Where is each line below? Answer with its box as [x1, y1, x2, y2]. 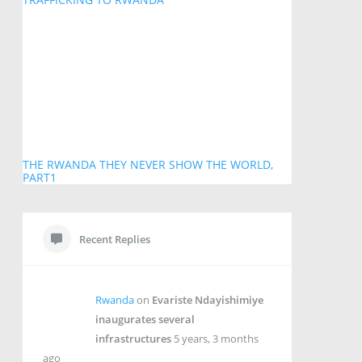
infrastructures [95, 331, 171, 347]
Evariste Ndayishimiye [151, 293, 263, 308]
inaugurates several [95, 312, 195, 327]
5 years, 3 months [173, 331, 259, 347]
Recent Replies [78, 232, 150, 247]
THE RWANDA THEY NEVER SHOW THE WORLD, [22, 157, 273, 173]
